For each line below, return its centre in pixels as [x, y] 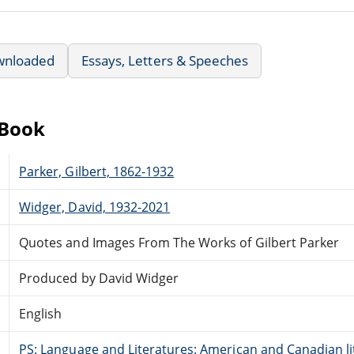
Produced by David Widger [99, 278]
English [41, 313]
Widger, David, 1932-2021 [95, 207]
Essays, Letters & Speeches [165, 60]
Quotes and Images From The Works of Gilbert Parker [179, 242]
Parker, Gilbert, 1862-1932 [97, 171]
